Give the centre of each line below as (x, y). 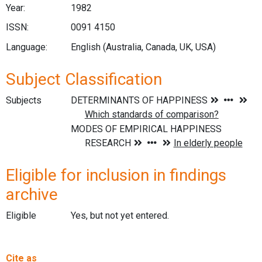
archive (32, 194)
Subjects (24, 100)
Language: (27, 47)
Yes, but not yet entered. (120, 215)
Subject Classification (84, 79)
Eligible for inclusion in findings (116, 175)
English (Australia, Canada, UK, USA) (143, 47)
